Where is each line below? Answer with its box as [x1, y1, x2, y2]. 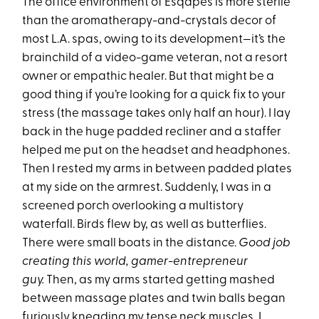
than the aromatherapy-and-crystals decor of [22, 14, 277, 27]
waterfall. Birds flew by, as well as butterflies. [22, 218, 267, 231]
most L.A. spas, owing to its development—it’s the [22, 33, 286, 46]
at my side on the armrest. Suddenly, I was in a [22, 181, 272, 194]
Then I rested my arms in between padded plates [22, 162, 293, 175]
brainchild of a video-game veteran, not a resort [22, 51, 288, 64]
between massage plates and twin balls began [22, 292, 286, 305]
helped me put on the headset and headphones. [22, 144, 291, 157]
